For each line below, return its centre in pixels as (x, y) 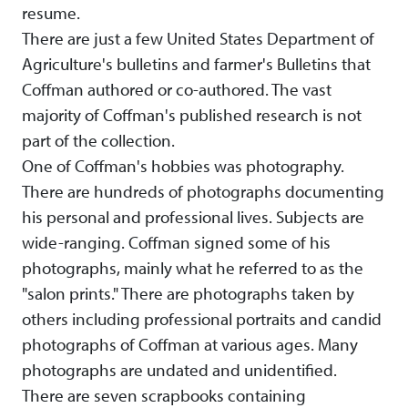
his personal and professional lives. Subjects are (193, 217)
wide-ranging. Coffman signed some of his (176, 243)
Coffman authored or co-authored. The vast (177, 90)
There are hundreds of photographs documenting (203, 192)
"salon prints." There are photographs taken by (188, 294)
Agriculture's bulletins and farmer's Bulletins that (196, 64)
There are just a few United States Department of (198, 39)
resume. (51, 13)
